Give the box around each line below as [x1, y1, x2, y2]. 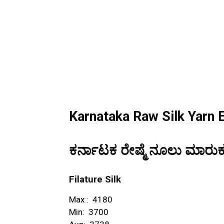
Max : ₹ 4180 [69, 194, 112, 204]
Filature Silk [69, 173, 121, 185]
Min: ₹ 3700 [69, 206, 108, 217]
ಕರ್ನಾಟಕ [69, 142, 117, 158]
